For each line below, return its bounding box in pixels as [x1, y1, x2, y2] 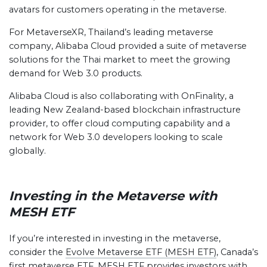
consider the [9, 247, 66, 257]
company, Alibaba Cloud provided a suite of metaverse [9, 41, 247, 51]
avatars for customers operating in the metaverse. [9, 4, 226, 15]
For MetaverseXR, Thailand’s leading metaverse [9, 27, 213, 38]
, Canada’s [216, 247, 258, 257]
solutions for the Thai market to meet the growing [9, 54, 230, 65]
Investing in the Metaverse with [9, 188, 218, 203]
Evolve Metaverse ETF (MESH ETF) [66, 247, 216, 257]
